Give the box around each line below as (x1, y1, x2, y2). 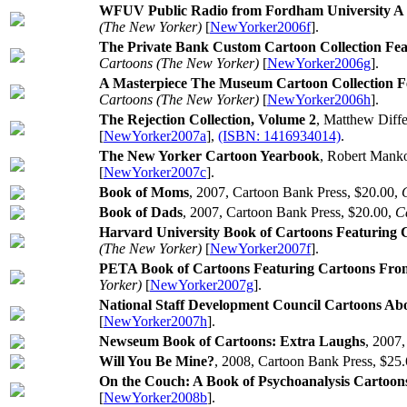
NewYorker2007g (150, 277, 253, 293)
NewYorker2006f (210, 19, 311, 35)
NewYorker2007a (104, 128, 206, 144)
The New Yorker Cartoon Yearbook (99, 148, 320, 164)
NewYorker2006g (267, 55, 371, 71)
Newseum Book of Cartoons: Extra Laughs (99, 333, 365, 349)
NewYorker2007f (210, 241, 311, 256)
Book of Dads (99, 204, 183, 220)
